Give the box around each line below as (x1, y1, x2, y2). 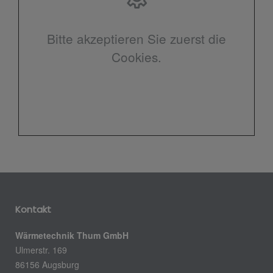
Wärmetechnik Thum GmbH (15, 229, 129, 241)
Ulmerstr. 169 (15, 243, 67, 256)
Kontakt (15, 202, 51, 216)
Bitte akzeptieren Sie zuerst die (47, 29, 226, 48)
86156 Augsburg (15, 258, 79, 271)
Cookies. (112, 47, 161, 66)
